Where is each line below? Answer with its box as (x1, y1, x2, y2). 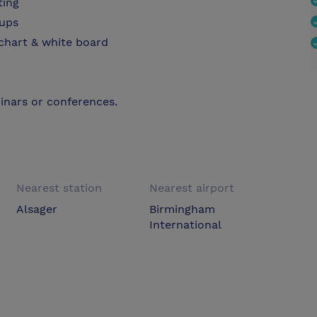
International (149, 218, 221, 232)
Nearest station (16, 181, 103, 195)
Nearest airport (149, 181, 234, 195)
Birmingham (149, 202, 215, 217)
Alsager (16, 202, 58, 217)
